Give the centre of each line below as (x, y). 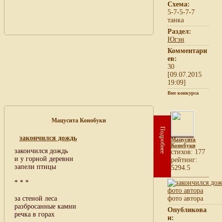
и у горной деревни (44, 159)
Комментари (187, 51)
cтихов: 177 (188, 152)
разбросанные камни (45, 206)
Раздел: (179, 31)
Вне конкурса (183, 93)
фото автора (185, 198)
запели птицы (35, 166)
